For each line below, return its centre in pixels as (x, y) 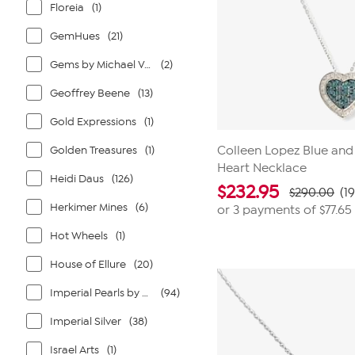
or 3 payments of (268, 210)
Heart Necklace (262, 168)
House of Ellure (88, 264)
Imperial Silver (86, 321)
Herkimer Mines (89, 207)
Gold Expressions (93, 122)
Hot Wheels (79, 236)
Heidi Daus (77, 179)
